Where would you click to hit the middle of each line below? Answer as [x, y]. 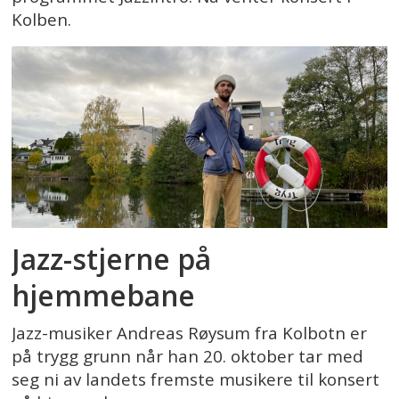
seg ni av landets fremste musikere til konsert [196, 380]
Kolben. [42, 19]
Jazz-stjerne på [112, 259]
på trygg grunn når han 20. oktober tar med [188, 357]
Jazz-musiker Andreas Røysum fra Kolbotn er [190, 334]
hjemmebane [104, 296]
